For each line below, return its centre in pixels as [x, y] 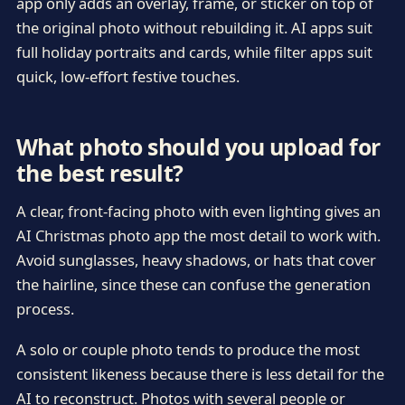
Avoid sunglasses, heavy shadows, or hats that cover [196, 259]
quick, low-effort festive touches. [127, 77]
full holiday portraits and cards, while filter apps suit [194, 52]
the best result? [99, 172]
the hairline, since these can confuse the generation [193, 284]
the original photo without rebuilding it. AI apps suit [194, 28]
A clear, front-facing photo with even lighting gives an [198, 211]
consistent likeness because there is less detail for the [200, 373]
